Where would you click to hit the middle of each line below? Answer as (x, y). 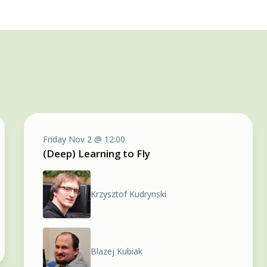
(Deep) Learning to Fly (97, 153)
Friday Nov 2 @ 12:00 (84, 139)
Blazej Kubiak (117, 251)
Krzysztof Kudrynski (128, 194)
